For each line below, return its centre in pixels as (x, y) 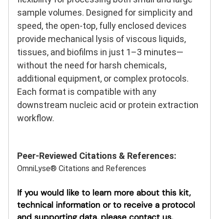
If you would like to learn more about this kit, (104, 192)
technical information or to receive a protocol (106, 205)
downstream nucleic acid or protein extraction (108, 105)
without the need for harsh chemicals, (92, 65)
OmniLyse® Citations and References (82, 168)
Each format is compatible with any (87, 91)
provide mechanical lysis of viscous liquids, (101, 39)
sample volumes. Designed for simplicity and (105, 12)
